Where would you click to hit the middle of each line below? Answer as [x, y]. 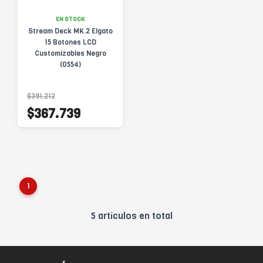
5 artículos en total [131, 216]
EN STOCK [70, 19]
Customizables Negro [70, 53]
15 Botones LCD [70, 42]
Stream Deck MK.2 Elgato [70, 31]
